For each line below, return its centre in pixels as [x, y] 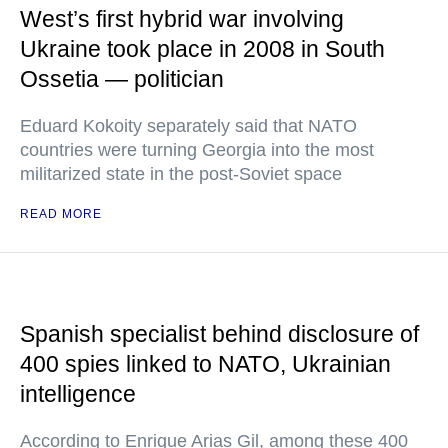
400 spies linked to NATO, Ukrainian [205, 364]
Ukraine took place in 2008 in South [202, 49]
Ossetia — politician [122, 79]
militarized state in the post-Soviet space [181, 174]
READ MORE [61, 214]
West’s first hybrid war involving [182, 19]
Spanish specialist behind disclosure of [219, 334]
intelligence [78, 394]
